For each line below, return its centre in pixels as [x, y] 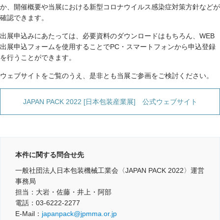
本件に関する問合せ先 [50, 154]
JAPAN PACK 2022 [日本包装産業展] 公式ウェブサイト [110, 102]
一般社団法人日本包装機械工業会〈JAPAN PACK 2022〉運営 [110, 170]
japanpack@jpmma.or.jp [79, 213]
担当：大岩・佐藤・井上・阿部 [63, 192]
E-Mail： [28, 213]
